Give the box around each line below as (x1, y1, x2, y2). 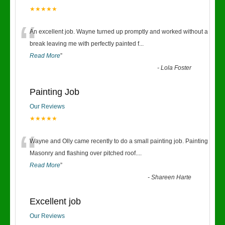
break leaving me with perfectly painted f (30, 40, 139, 47)
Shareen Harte (151, 174, 192, 181)
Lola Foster (161, 64, 192, 71)
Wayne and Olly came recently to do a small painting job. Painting (30, 138, 208, 145)
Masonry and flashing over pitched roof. (30, 150, 137, 157)
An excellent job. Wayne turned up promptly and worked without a (30, 28, 208, 35)
